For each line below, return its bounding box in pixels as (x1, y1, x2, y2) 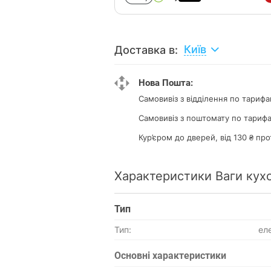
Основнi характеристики (114, 250, 226, 261)
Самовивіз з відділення (139, 93, 230, 103)
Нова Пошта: (139, 77, 193, 88)
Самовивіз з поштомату (139, 113, 232, 123)
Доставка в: (114, 43, 178, 56)
